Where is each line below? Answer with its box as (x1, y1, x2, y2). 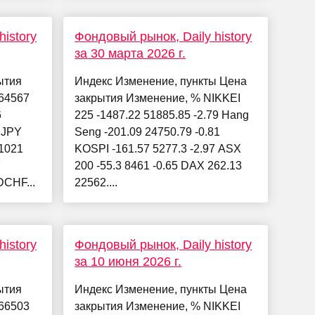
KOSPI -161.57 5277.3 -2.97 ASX (75, 143, 242, 155)
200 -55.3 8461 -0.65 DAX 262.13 (75, 160, 243, 172)
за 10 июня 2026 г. (75, 255, 182, 269)
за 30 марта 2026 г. (75, 46, 186, 61)
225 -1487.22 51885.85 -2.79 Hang (75, 109, 250, 122)
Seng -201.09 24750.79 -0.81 (75, 126, 221, 139)
